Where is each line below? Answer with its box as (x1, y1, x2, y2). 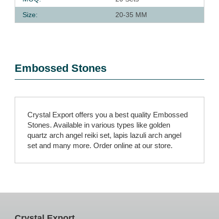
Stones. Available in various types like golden (27, 121, 170, 129)
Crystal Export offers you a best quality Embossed (27, 110, 188, 119)
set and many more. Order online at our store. (27, 141, 173, 150)
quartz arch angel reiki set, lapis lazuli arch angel (27, 131, 181, 139)
